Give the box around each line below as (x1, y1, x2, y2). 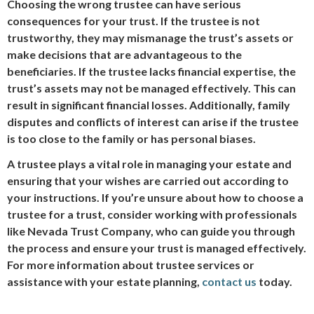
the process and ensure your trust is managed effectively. (7, 241, 306, 254)
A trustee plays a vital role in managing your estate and (7, 157, 292, 170)
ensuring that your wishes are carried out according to (7, 174, 289, 187)
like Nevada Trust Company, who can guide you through (7, 224, 295, 238)
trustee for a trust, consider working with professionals (7, 207, 297, 221)
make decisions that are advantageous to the (7, 48, 242, 61)
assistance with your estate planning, (7, 275, 202, 288)
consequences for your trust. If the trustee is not (7, 14, 260, 27)
